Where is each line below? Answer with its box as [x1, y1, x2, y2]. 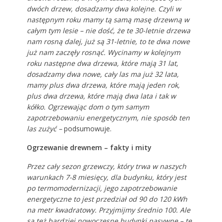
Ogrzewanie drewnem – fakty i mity [26, 142, 152, 152]
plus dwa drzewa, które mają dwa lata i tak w [26, 91, 176, 101]
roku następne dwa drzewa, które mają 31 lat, [26, 58, 178, 68]
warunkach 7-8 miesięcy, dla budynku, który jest [26, 172, 186, 182]
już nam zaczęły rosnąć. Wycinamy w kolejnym [26, 47, 180, 57]
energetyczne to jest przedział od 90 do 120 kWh [26, 194, 187, 204]
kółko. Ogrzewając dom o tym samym [26, 102, 149, 111]
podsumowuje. [61, 123, 111, 133]
